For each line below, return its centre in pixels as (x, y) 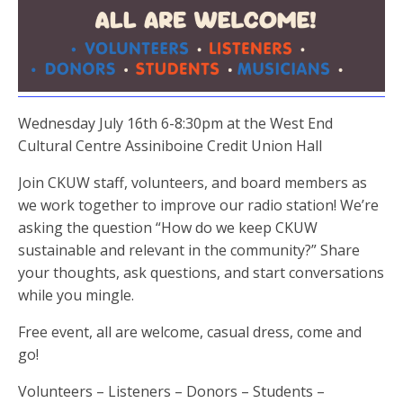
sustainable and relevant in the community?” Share (189, 250)
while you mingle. (76, 295)
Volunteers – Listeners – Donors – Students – (171, 391)
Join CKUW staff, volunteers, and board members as (193, 183)
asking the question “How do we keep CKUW (168, 228)
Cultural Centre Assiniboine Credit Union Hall (170, 146)
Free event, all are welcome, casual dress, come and (190, 332)
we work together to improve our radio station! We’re (198, 205)
